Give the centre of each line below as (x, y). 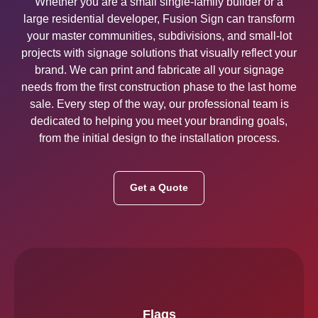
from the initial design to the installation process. (159, 138)
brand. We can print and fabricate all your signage (159, 70)
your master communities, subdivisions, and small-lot (159, 36)
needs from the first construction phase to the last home (159, 87)
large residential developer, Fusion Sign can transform (159, 19)
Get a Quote (159, 188)
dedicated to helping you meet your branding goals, (159, 121)
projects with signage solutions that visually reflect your (159, 53)
